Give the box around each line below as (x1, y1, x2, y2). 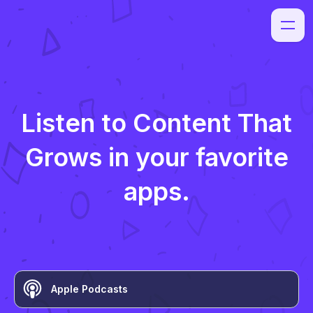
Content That (133, 108, 292, 138)
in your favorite (101, 142, 289, 173)
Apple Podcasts (51, 283, 128, 295)
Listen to (21, 108, 133, 138)
